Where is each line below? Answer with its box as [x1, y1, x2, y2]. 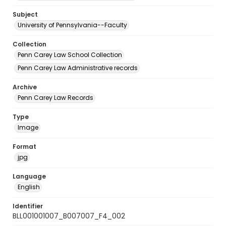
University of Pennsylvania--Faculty [18, 21, 127, 29]
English [18, 183, 40, 191]
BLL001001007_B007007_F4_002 [13, 211, 125, 221]
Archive [13, 83, 37, 91]
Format [13, 142, 36, 151]
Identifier [13, 202, 43, 210]
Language [13, 172, 46, 181]
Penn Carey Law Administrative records [18, 64, 138, 72]
